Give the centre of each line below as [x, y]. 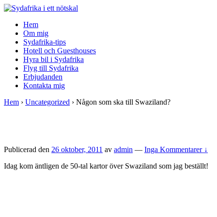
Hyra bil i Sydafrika [54, 59]
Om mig [36, 33]
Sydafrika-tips [45, 42]
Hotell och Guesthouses [60, 51]
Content [15, 42]
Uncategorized [47, 102]
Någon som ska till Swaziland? [123, 102]
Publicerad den [28, 149]
